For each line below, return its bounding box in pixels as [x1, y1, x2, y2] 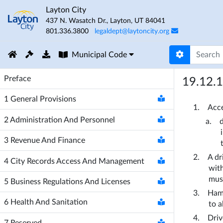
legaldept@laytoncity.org [95, 28, 169, 35]
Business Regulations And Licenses [10, 178, 130, 186]
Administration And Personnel [10, 115, 115, 124]
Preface [4, 75, 31, 83]
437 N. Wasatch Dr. [46, 17, 107, 24]
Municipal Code [72, 51, 127, 59]
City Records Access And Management [10, 157, 144, 165]
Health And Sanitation [10, 198, 88, 207]
